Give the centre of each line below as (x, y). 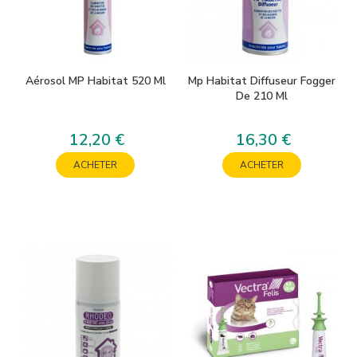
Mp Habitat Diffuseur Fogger (262, 81)
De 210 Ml (262, 96)
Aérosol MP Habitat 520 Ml (95, 81)
